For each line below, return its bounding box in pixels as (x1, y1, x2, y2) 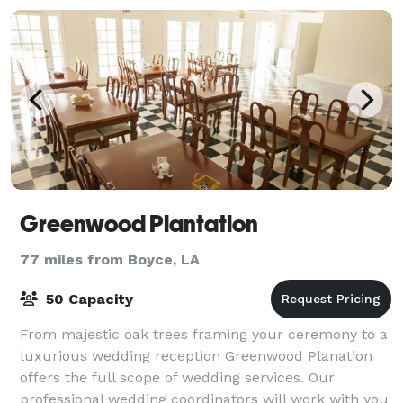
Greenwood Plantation (20, 210, 258, 237)
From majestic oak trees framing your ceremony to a (20, 325, 388, 343)
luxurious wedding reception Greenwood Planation (20, 346, 372, 364)
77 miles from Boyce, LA (20, 250, 200, 268)
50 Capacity (41, 290, 133, 308)
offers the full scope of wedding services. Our (20, 368, 335, 386)
